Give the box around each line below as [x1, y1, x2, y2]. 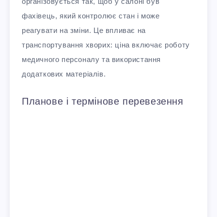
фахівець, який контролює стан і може [22, 12, 160, 20]
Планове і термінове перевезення [22, 96, 184, 107]
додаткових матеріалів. [22, 70, 106, 78]
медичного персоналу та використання [22, 55, 161, 64]
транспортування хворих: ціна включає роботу [22, 41, 190, 49]
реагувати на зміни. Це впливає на [22, 26, 146, 35]
